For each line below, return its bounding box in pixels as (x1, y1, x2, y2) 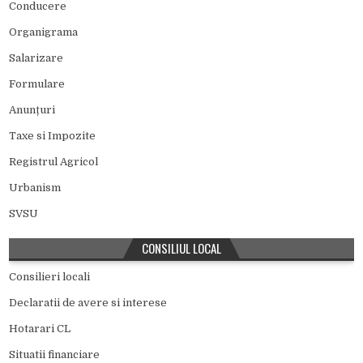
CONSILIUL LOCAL (142, 239, 221, 258)
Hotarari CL (9, 322, 71, 335)
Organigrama (9, 26, 79, 39)
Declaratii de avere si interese (9, 297, 168, 310)
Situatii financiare (9, 348, 100, 361)
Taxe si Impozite (9, 130, 96, 143)
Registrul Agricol (9, 156, 99, 169)
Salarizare (9, 52, 64, 65)
